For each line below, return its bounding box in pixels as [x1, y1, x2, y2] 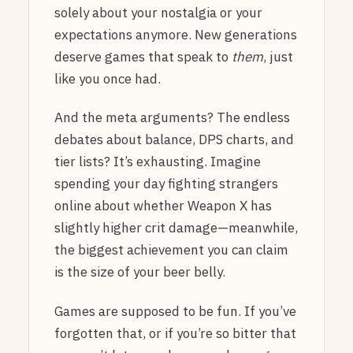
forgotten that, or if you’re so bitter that [54, 324, 296, 342]
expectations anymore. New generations [54, 26, 297, 43]
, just [263, 48, 293, 65]
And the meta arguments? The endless [54, 109, 290, 127]
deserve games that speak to [54, 48, 232, 65]
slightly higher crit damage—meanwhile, [54, 219, 298, 237]
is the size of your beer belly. [54, 263, 225, 281]
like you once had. [54, 70, 161, 87]
